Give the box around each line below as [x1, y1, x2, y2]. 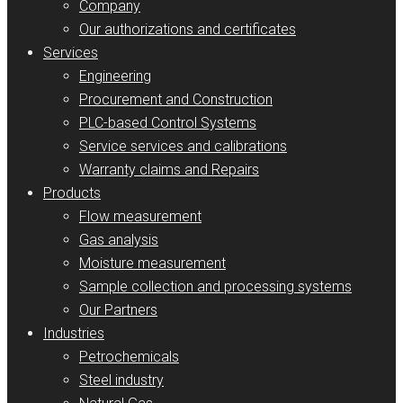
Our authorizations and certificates [79, 20, 296, 38]
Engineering [79, 67, 151, 85]
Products [43, 184, 101, 201]
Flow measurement [79, 207, 201, 225]
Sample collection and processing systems [79, 277, 352, 295]
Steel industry [79, 371, 164, 389]
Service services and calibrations [79, 137, 287, 155]
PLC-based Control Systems [79, 113, 256, 131]
